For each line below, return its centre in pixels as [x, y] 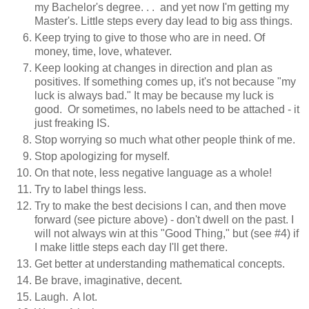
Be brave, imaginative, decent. [108, 280]
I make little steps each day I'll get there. [131, 247]
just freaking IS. [72, 123]
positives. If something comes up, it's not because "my [165, 81]
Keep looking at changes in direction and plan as [153, 68]
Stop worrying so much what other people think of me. [165, 139]
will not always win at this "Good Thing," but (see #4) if [167, 233]
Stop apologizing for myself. [102, 156]
